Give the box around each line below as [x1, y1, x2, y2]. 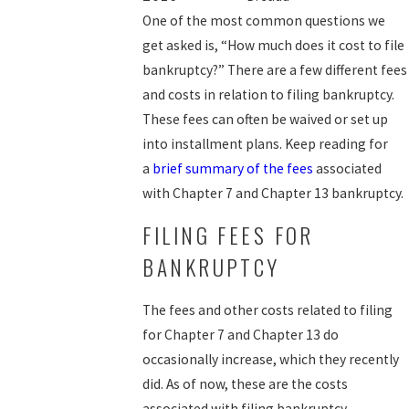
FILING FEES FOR [142, 219, 314, 252]
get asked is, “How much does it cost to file [142, 36, 405, 54]
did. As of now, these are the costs [142, 374, 349, 393]
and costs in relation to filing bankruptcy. [142, 85, 395, 103]
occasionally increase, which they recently [142, 350, 400, 368]
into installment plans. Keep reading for [142, 134, 389, 152]
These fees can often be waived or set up [142, 110, 389, 128]
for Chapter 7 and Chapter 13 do [142, 325, 340, 343]
